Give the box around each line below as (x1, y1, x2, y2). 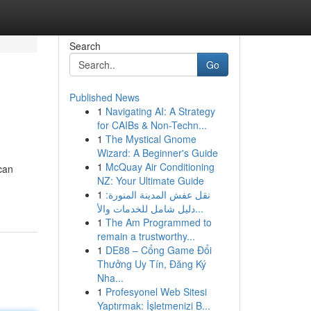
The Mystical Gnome (105, 132, 196, 146)
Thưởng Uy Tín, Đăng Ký (96, 257, 206, 271)
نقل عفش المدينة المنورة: (105, 187, 210, 201)
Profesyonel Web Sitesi (105, 285, 207, 299)
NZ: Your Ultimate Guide (96, 174, 204, 187)
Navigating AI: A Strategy (105, 104, 215, 118)
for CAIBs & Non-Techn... (96, 118, 207, 132)
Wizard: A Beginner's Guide (96, 146, 218, 160)
